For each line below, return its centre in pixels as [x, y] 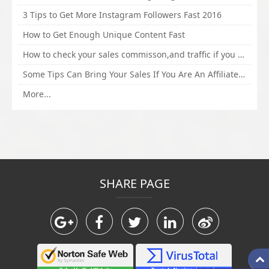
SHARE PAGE [134, 184]
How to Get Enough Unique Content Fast [104, 35]
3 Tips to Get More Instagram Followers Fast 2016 [122, 15]
